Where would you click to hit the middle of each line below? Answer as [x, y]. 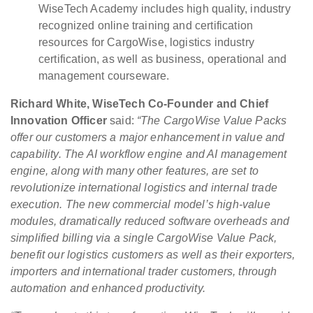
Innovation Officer [59, 121]
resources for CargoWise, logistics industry [146, 43]
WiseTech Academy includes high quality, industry [165, 9]
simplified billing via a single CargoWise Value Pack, [144, 238]
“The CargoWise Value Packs [212, 121]
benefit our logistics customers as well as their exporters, [153, 255]
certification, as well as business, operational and [163, 59]
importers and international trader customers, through [144, 272]
